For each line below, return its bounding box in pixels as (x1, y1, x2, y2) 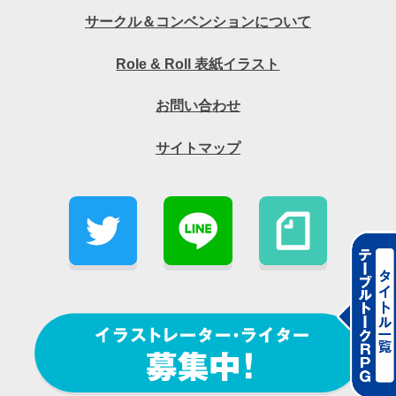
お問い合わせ (155, 98, 240, 114)
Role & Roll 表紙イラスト (116, 56, 280, 72)
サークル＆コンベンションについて (84, 13, 311, 29)
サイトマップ (155, 141, 240, 156)
